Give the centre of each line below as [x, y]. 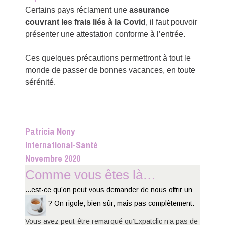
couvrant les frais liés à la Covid [86, 22]
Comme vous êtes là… [91, 175]
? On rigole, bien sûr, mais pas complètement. [121, 203]
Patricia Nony [50, 131]
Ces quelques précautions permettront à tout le [108, 58]
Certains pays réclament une [77, 10]
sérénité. [41, 82]
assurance [149, 10]
